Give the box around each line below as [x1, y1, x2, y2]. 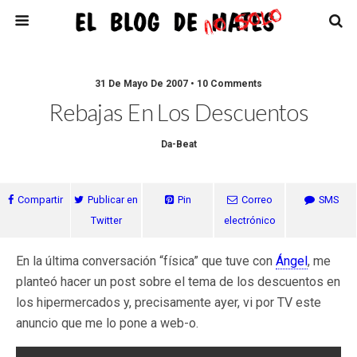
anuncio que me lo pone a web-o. [16, 316, 198, 331]
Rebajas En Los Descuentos [48, 99, 309, 126]
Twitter [90, 214, 122, 226]
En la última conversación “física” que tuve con [16, 253, 276, 269]
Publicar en [88, 194, 138, 206]
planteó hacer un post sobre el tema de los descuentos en [16, 274, 340, 289]
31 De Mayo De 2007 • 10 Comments [95, 78, 262, 89]
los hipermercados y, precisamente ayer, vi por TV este [16, 295, 321, 310]
